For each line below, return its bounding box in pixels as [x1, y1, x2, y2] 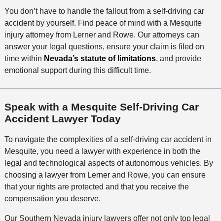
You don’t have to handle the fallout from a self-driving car [4, 7, 204, 16]
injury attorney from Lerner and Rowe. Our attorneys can [4, 31, 199, 39]
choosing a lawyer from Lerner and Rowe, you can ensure [4, 170, 206, 179]
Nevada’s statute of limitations [43, 54, 156, 63]
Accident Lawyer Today [4, 113, 121, 125]
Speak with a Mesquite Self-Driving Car [4, 101, 199, 113]
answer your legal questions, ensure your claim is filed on [4, 42, 204, 51]
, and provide [155, 54, 201, 63]
